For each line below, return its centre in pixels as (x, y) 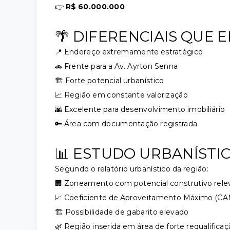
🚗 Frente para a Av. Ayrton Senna (117, 66)
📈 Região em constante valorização (121, 95)
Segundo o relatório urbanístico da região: (132, 169)
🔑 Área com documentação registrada (126, 124)
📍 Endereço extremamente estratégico (129, 52)
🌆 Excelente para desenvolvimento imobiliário (140, 109)
